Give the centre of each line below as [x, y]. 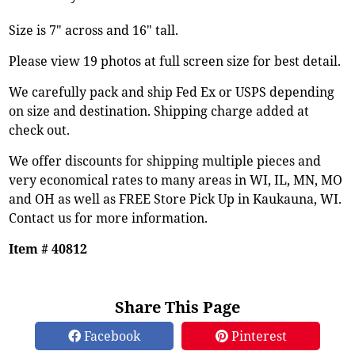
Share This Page [177, 307]
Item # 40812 [48, 248]
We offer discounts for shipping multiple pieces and [165, 160]
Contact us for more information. [109, 218]
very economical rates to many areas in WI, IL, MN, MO [176, 179]
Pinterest [257, 336]
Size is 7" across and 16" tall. [94, 30]
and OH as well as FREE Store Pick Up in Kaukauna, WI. [176, 198]
